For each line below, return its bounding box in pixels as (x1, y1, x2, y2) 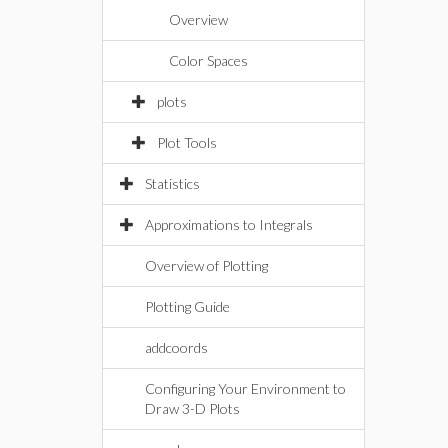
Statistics (145, 175, 200, 192)
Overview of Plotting (145, 257, 268, 274)
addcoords (145, 339, 208, 356)
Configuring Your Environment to (145, 380, 346, 397)
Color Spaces (169, 52, 248, 69)
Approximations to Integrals (145, 216, 313, 233)
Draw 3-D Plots (145, 400, 240, 417)
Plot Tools (157, 134, 217, 151)
